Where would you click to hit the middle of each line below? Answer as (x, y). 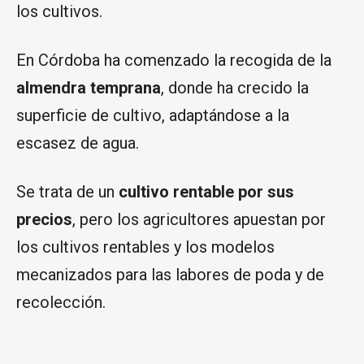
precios (44, 219)
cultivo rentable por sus (204, 191)
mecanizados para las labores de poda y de (170, 274)
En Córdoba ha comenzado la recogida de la (174, 60)
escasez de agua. (78, 143)
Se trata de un (65, 191)
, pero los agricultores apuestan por (199, 219)
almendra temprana (89, 87)
